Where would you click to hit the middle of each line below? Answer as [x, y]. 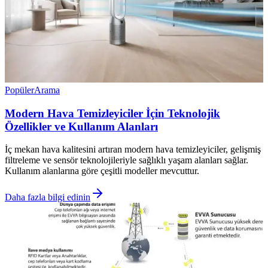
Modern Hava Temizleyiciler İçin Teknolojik [112, 113]
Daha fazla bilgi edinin [48, 197]
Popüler [19, 90]
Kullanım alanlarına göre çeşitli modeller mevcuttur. [102, 171]
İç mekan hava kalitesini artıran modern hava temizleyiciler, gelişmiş [133, 150]
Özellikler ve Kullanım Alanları [81, 126]
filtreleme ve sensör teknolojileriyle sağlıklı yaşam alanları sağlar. [127, 160]
